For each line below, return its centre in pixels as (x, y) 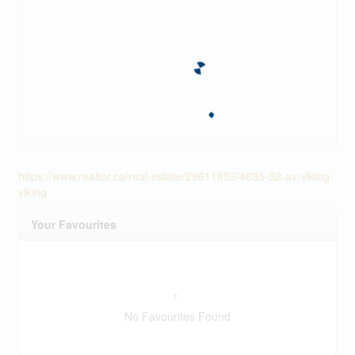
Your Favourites (73, 225)
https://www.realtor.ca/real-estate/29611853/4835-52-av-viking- (176, 176)
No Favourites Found (177, 317)
